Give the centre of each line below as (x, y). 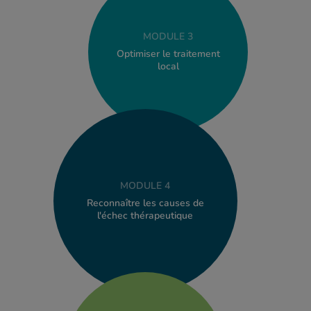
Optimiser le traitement (168, 54)
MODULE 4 (145, 185)
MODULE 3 (168, 36)
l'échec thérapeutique (145, 215)
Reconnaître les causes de (145, 203)
